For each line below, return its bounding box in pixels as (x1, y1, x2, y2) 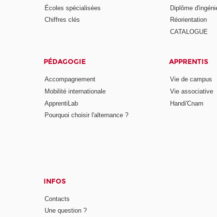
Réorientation (170, 16, 207, 24)
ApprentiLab (45, 99, 78, 107)
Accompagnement (45, 75, 96, 83)
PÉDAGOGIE (44, 58, 86, 66)
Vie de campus (170, 75, 212, 83)
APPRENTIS (169, 58, 208, 66)
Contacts (45, 195, 70, 202)
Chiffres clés (45, 16, 80, 24)
